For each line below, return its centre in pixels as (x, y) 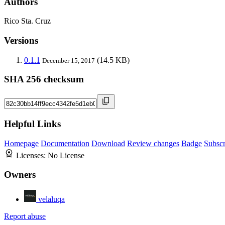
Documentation (65, 143)
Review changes (153, 143)
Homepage (21, 143)
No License (66, 155)
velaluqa (51, 199)
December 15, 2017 (69, 60)
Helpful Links (32, 124)
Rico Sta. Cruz (27, 21)
